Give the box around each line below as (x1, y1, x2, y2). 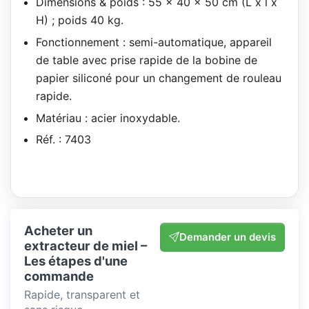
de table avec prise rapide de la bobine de (35, 53, 257, 68)
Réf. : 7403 (35, 132, 91, 147)
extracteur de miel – (24, 237, 147, 253)
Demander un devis (179, 230, 276, 243)
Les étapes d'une (24, 252, 128, 268)
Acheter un (24, 222, 92, 238)
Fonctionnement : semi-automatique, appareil (35, 35, 272, 50)
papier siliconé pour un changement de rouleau (35, 71, 281, 86)
